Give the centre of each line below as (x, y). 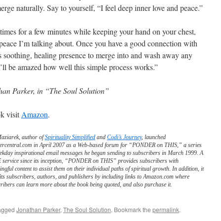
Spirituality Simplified (70, 137)
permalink (166, 209)
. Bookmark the (132, 209)
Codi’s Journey (124, 137)
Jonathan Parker (38, 209)
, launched (154, 137)
